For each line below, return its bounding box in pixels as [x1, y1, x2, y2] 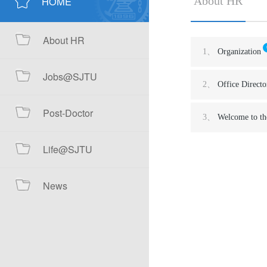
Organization [218, 47, 261, 56]
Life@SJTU [43, 142, 92, 156]
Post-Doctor [43, 106, 93, 120]
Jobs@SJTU [43, 70, 97, 83]
